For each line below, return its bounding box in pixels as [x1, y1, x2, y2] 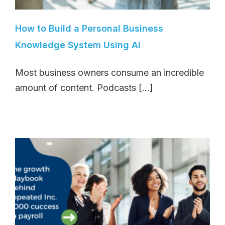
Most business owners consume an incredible [15, 67, 204, 78]
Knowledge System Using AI [15, 39, 141, 50]
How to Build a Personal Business [15, 23, 163, 34]
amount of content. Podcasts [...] [15, 82, 153, 93]
